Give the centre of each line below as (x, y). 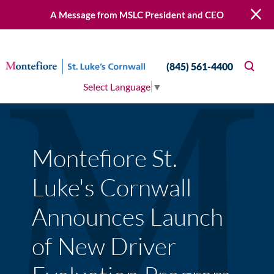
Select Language (117, 87)
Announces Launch (128, 217)
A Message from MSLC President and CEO (137, 15)
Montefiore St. (105, 158)
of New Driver (104, 246)
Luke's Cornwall (112, 187)
